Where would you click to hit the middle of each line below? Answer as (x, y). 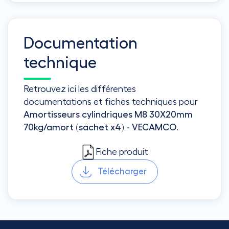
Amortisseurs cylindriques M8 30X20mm (108, 114)
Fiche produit (122, 152)
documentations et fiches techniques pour (111, 101)
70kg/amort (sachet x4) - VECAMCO (100, 127)
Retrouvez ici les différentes (80, 89)
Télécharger (122, 171)
